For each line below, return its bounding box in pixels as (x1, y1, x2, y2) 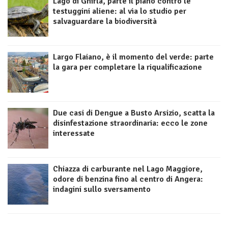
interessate (53, 128, 95, 139)
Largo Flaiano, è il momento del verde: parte (53, 52, 214, 63)
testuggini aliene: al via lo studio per (53, 6, 186, 17)
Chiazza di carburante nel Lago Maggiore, (53, 164, 203, 175)
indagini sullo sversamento (53, 184, 151, 195)
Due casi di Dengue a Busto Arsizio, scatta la (53, 108, 215, 119)
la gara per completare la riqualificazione (53, 62, 202, 73)
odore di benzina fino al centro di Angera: (53, 174, 203, 185)
